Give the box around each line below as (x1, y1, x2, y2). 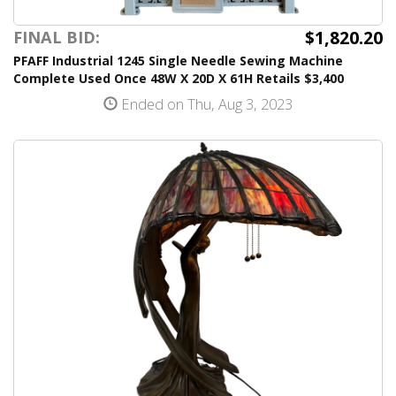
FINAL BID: (13, 27, 100, 48)
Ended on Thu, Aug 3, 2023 (118, 94, 293, 114)
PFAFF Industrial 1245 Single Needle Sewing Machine (13, 52, 343, 69)
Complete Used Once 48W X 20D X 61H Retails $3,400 (13, 70, 344, 87)
